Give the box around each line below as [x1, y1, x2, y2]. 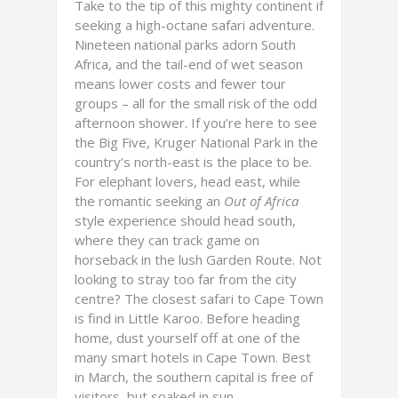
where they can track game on [75, 231, 259, 249]
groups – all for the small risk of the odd [75, 94, 317, 112]
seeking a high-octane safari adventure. [75, 16, 314, 34]
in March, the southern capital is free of [75, 368, 313, 386]
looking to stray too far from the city [75, 270, 297, 288]
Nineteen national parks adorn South [75, 36, 296, 53]
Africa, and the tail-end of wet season [75, 55, 303, 73]
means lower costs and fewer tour [75, 75, 286, 92]
